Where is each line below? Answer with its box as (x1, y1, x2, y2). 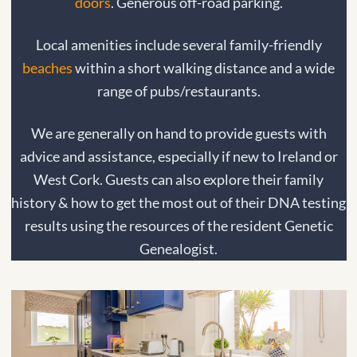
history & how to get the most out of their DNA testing (11, 193, 346, 211)
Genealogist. (139, 239, 218, 257)
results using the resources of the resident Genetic (24, 216, 333, 234)
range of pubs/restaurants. (96, 81, 261, 100)
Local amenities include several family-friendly (35, 35, 322, 53)
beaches (22, 58, 73, 76)
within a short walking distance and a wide (73, 58, 335, 76)
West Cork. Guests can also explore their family (33, 170, 324, 188)
